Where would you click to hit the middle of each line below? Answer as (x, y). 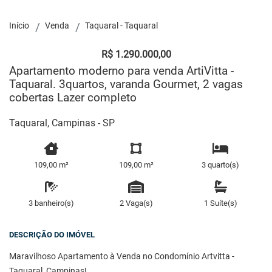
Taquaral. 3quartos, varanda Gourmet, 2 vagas (126, 84)
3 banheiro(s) (52, 203)
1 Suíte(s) (220, 203)
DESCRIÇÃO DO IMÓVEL (52, 234)
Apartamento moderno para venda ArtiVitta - (121, 71)
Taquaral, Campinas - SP (62, 123)
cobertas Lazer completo (73, 97)
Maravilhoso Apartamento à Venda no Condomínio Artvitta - (122, 256)
